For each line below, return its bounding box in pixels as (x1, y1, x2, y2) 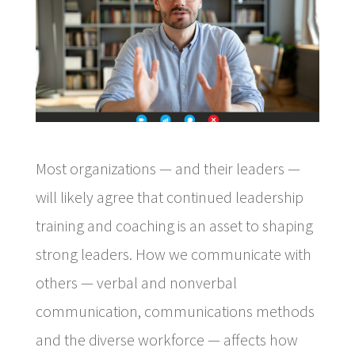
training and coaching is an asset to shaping (35, 215, 313, 235)
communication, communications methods (35, 300, 315, 321)
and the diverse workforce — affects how (35, 329, 298, 349)
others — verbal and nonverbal (35, 272, 237, 292)
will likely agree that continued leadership (35, 186, 303, 207)
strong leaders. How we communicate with (35, 243, 311, 264)
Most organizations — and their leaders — (35, 158, 300, 178)
